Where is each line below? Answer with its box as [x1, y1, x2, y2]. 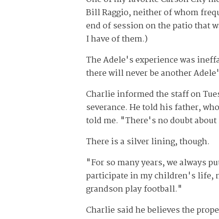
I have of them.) [86, 33, 148, 46]
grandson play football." [86, 183, 182, 197]
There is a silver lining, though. [86, 135, 210, 149]
